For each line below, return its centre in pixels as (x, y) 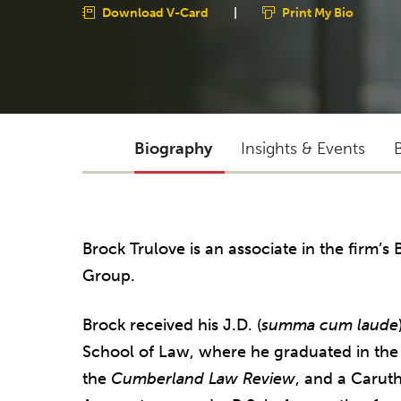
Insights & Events (303, 148)
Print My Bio (318, 13)
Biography (173, 148)
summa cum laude (330, 325)
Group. (109, 275)
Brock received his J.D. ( (172, 325)
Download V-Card (155, 13)
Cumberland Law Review (203, 379)
